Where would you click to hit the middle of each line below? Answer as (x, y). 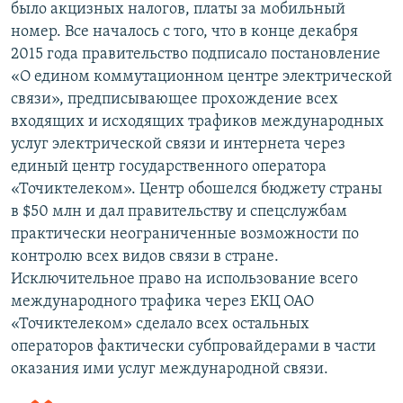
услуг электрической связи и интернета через (178, 145)
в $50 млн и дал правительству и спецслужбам (179, 212)
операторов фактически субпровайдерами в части (193, 347)
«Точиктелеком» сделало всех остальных (160, 325)
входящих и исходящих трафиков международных (197, 122)
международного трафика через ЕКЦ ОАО (162, 302)
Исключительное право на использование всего (184, 280)
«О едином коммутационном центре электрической (201, 77)
